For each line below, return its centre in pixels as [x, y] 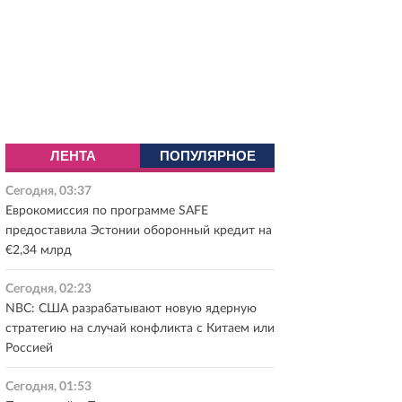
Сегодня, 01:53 [48, 387]
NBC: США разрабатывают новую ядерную [131, 309]
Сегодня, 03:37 [48, 191]
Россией [29, 348]
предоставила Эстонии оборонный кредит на [139, 231]
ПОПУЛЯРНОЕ [207, 156]
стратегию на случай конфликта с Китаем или [140, 328]
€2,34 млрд [39, 250]
